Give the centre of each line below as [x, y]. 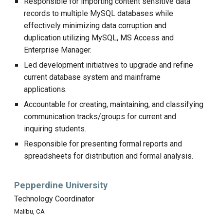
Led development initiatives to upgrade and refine [109, 65]
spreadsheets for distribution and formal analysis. [109, 156]
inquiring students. [55, 129]
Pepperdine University [61, 185]
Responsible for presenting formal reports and [103, 144]
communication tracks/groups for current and [100, 117]
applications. [45, 89]
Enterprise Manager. [58, 50]
